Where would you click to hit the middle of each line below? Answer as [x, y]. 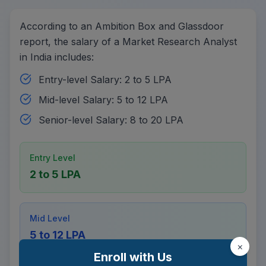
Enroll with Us [133, 257]
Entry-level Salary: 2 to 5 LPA [105, 79]
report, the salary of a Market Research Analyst [128, 41]
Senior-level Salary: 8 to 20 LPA [111, 120]
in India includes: [57, 57]
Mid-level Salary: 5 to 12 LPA [103, 99]
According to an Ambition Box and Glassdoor [122, 26]
